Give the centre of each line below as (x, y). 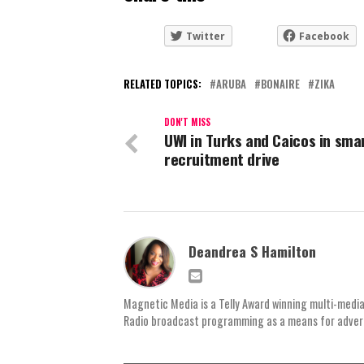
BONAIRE (280, 84)
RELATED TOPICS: (162, 84)
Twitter (206, 36)
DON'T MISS (187, 121)
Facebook (324, 36)
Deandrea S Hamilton (252, 251)
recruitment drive (222, 158)
